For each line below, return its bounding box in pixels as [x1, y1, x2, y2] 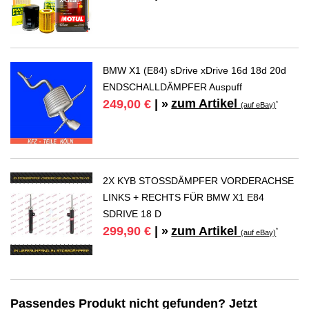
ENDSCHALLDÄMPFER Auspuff [103, 81, 243, 92]
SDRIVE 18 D [103, 208, 162, 220]
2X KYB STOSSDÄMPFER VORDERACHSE [103, 175, 295, 187]
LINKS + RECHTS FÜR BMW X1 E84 [103, 192, 265, 203]
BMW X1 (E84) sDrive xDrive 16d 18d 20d [103, 64, 287, 76]
